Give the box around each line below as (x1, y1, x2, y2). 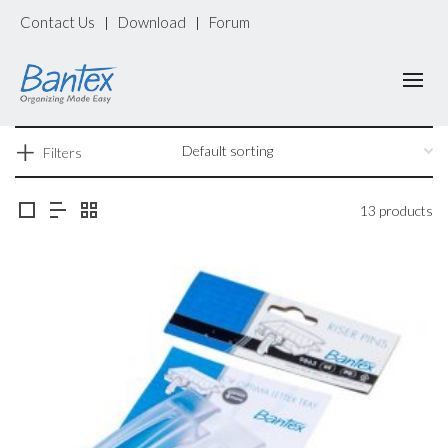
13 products (360, 201, 433, 219)
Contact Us (20, 13, 95, 31)
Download (118, 13, 186, 31)
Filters (43, 143, 82, 161)
